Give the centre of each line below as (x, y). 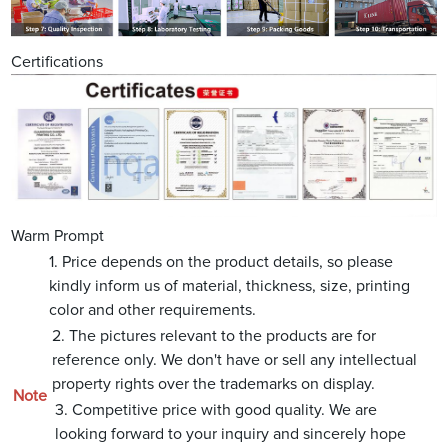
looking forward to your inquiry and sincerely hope (231, 434)
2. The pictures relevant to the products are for (214, 336)
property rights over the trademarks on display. (214, 384)
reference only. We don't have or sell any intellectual (235, 360)
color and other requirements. (153, 310)
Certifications (57, 61)
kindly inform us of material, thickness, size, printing (230, 286)
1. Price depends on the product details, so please (221, 262)
